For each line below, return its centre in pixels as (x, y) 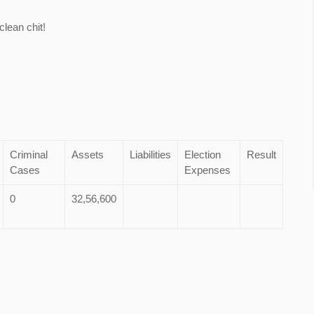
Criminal (28, 155)
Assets (87, 155)
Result (261, 155)
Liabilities (150, 155)
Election (202, 155)
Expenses (207, 170)
